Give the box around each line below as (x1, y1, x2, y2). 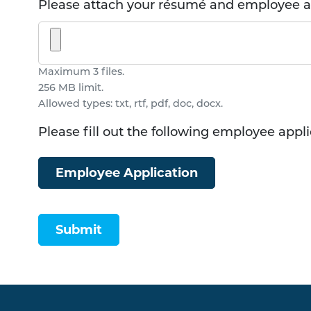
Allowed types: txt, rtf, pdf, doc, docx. (38, 99, 223, 110)
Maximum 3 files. (38, 67, 124, 78)
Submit (56, 222, 102, 238)
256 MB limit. (38, 83, 103, 94)
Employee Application (56, 165, 198, 181)
